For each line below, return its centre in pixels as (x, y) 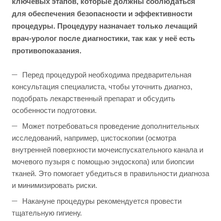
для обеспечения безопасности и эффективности (102, 14)
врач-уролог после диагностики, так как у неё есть (103, 38)
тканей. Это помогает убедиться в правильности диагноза (110, 174)
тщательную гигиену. (47, 213)
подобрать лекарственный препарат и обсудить (93, 99)
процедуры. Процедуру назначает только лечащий (105, 26)
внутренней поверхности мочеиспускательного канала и (108, 150)
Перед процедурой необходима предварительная (107, 75)
